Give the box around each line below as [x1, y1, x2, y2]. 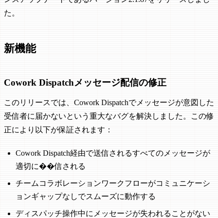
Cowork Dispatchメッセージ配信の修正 [4, 77, 166, 88]
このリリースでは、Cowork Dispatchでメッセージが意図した [4, 98, 214, 107]
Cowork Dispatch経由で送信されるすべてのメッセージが [16, 149, 210, 158]
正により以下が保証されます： [4, 126, 113, 134]
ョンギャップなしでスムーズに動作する [16, 192, 156, 201]
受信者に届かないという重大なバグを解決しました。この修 [4, 112, 214, 121]
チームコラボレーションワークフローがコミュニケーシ [16, 179, 210, 188]
